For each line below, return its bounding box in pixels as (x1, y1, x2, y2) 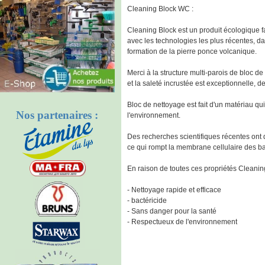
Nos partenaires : (16, 109, 99, 121)
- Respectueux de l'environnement (127, 218, 237, 226)
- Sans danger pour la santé (127, 207, 216, 215)
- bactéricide (127, 196, 167, 205)
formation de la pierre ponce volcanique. (127, 47, 257, 56)
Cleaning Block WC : (127, 5, 193, 13)
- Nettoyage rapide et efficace (127, 186, 221, 194)
